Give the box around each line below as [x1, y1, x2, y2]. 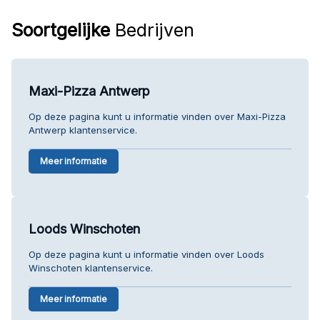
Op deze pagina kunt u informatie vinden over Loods [29, 248, 264, 260]
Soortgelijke [11, 19, 110, 41]
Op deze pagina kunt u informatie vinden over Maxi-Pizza [29, 110, 286, 122]
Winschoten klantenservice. [29, 261, 153, 274]
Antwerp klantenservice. [29, 124, 137, 136]
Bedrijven [110, 19, 194, 41]
